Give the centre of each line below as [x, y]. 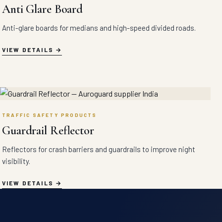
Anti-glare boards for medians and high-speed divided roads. [99, 28]
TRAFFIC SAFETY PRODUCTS [50, 115]
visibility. [16, 161]
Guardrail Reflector [48, 131]
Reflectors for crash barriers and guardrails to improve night [99, 149]
